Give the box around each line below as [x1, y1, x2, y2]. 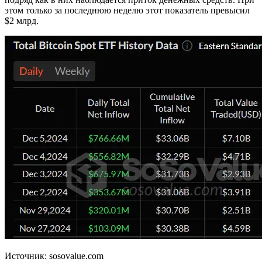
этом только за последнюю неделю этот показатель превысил [5, 5, 250, 15]
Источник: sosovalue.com [5, 251, 104, 261]
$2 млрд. [5, 16, 39, 26]
